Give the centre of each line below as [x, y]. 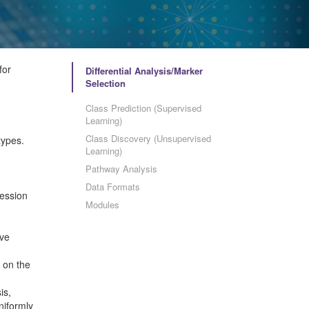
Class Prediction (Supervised [143, 108]
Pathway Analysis [121, 169]
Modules [102, 205]
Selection [105, 83]
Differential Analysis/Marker [144, 71]
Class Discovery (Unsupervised [148, 138]
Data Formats [112, 187]
